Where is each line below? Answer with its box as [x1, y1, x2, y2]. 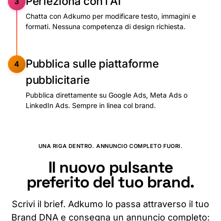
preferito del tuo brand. [26, 172, 195, 192]
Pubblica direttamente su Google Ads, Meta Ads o [26, 91, 187, 100]
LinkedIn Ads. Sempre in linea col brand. [26, 101, 156, 110]
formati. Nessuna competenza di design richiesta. [26, 22, 185, 31]
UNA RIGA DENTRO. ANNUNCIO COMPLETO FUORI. [38, 143, 183, 150]
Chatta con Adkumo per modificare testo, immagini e [26, 12, 196, 21]
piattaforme [99, 57, 161, 71]
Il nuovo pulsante [48, 157, 173, 178]
